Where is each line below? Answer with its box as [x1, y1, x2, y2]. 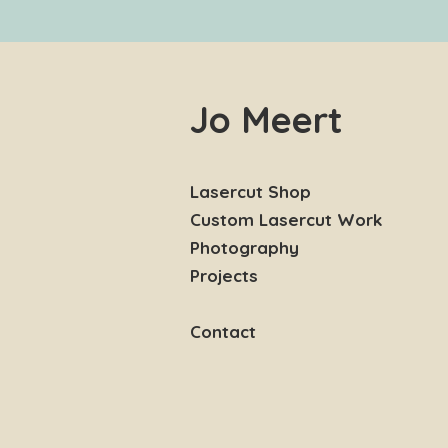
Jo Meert [190, 97, 343, 142]
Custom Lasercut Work [190, 209, 382, 230]
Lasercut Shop [190, 181, 311, 202]
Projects [190, 265, 258, 286]
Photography [190, 237, 299, 258]
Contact [190, 321, 256, 342]
